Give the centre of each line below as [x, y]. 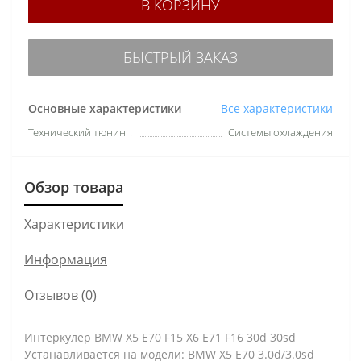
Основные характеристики [105, 108]
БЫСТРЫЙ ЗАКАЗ [180, 57]
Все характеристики [277, 108]
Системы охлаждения [280, 132]
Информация [66, 259]
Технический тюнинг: [80, 132]
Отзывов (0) [60, 295]
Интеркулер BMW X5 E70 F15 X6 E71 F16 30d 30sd [160, 337]
